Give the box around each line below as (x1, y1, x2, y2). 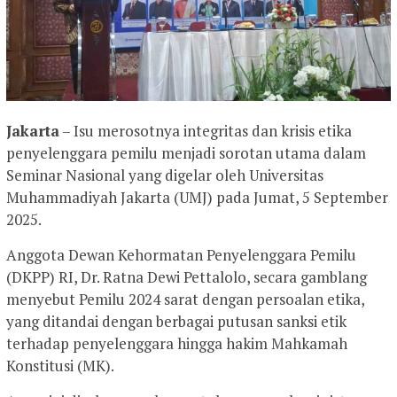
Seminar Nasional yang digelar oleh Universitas (6, 165, 323, 186)
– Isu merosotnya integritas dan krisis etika (59, 121, 352, 142)
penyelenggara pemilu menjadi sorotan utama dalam (6, 143, 366, 164)
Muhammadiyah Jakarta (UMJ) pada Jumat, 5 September (6, 187, 388, 208)
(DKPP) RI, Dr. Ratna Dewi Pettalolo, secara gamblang (6, 267, 367, 288)
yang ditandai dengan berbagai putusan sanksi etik (6, 311, 346, 332)
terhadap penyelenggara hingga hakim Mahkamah (6, 333, 347, 354)
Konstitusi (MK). (6, 355, 114, 377)
